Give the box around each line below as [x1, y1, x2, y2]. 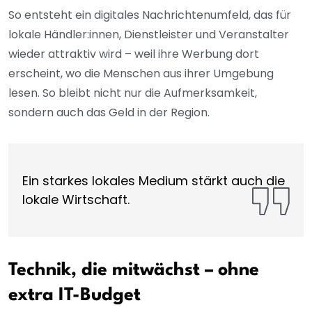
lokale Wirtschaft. [22, 191, 130, 209]
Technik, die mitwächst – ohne [8, 261, 259, 280]
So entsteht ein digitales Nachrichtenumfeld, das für [8, 7, 291, 24]
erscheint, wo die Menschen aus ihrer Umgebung [8, 65, 274, 82]
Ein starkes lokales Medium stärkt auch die [22, 172, 285, 190]
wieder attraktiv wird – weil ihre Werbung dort [8, 46, 259, 63]
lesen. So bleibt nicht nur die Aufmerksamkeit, [8, 85, 257, 102]
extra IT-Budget [8, 286, 141, 305]
